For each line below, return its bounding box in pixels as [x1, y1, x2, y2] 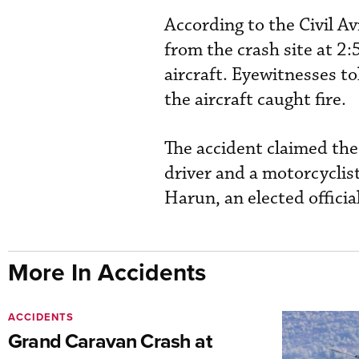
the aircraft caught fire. [164, 88, 346, 112]
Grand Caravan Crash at [8, 326, 212, 356]
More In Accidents [8, 255, 206, 290]
